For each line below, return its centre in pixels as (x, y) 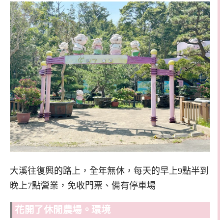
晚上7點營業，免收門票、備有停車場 (83, 185)
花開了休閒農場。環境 (63, 210)
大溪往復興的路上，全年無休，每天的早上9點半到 (109, 171)
